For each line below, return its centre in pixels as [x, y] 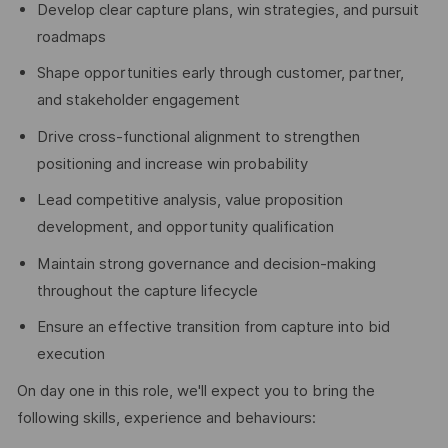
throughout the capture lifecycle [147, 290]
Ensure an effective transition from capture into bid [213, 327]
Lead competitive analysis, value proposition [189, 200]
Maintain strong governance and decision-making [206, 263]
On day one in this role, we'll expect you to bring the [195, 391]
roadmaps [71, 36]
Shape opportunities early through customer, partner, [220, 73]
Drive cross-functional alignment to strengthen [198, 136]
